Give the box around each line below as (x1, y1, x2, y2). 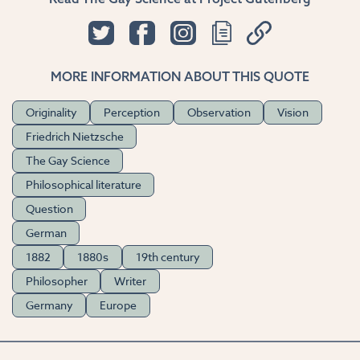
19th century (135, 249, 200, 265)
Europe (100, 297, 137, 313)
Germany (25, 297, 73, 313)
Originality (25, 104, 77, 121)
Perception (104, 104, 161, 121)
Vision (277, 104, 309, 121)
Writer (114, 273, 147, 289)
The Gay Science (25, 153, 110, 169)
